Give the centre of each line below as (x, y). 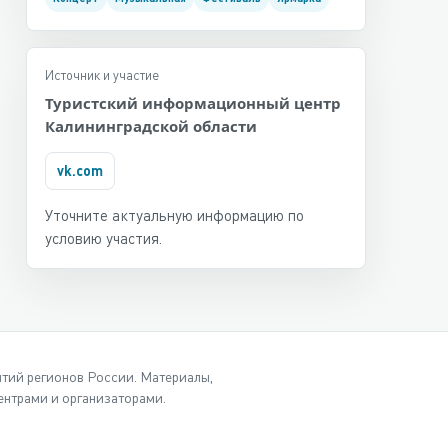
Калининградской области (151, 126)
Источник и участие (102, 75)
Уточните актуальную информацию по (174, 215)
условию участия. (103, 238)
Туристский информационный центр (193, 103)
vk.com (80, 170)
